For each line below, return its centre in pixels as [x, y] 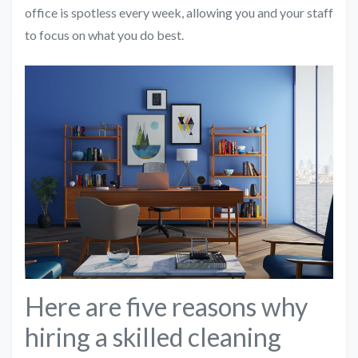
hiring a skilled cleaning [153, 337]
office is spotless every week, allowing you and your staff [179, 13]
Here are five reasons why [166, 307]
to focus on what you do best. [104, 35]
